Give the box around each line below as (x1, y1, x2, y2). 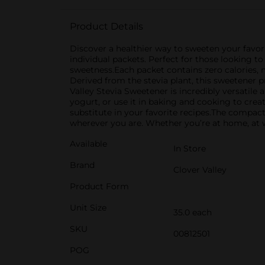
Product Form (70, 181, 129, 192)
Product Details (70, 21, 143, 32)
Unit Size (70, 202, 106, 213)
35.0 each (173, 207, 212, 218)
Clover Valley (173, 164, 227, 175)
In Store (173, 143, 206, 154)
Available (70, 138, 107, 149)
